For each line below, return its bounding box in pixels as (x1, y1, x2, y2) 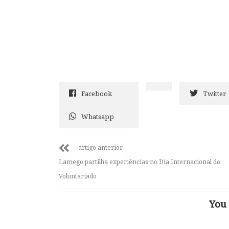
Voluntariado (59, 171, 97, 180)
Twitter (203, 88, 226, 98)
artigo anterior (78, 143, 123, 152)
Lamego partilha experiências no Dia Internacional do (59, 157, 220, 166)
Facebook (81, 88, 112, 98)
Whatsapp (81, 111, 114, 121)
